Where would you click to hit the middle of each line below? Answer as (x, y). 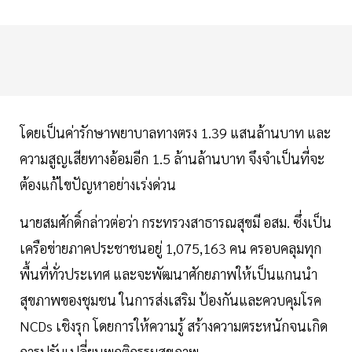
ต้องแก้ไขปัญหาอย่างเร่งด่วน (99, 185)
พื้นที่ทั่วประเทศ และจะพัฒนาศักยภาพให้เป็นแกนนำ (169, 274)
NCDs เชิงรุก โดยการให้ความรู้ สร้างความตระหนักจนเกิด (174, 326)
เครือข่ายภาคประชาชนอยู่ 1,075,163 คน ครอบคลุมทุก (170, 248)
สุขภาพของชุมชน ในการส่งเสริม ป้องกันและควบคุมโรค (170, 300)
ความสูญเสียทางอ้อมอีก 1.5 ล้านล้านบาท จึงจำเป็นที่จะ (172, 159)
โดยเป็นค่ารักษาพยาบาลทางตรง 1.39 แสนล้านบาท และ (175, 133)
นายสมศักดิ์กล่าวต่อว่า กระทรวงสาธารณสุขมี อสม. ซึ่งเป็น (176, 222)
